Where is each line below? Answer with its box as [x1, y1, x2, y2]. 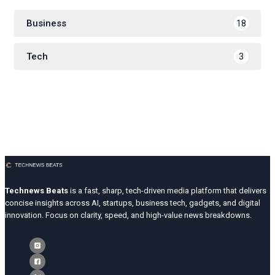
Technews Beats [5, 186, 68, 196]
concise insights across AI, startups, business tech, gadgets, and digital [5, 198, 260, 208]
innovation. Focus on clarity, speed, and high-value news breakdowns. [5, 211, 252, 220]
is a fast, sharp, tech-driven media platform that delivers [68, 186, 266, 196]
